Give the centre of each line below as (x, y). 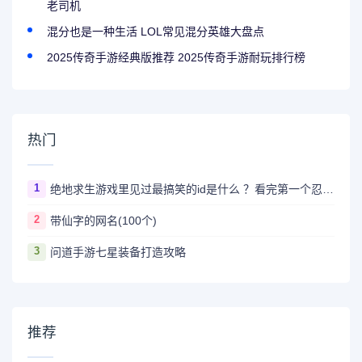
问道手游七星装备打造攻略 (118, 252)
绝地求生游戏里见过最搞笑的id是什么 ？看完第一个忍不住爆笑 (328, 189)
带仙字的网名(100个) (103, 220)
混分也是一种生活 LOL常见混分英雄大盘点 (156, 32)
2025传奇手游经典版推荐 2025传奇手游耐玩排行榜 (177, 58)
